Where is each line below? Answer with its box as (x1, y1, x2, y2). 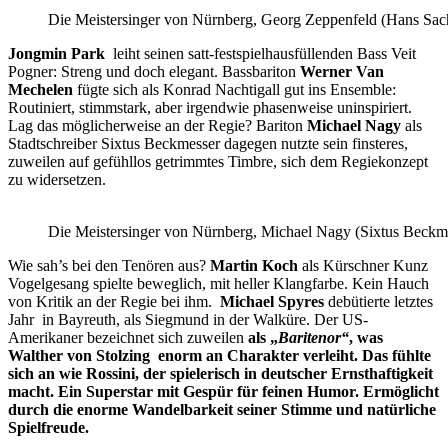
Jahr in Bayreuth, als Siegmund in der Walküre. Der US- (8, 310, 368, 328)
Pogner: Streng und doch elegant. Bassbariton (8, 62, 300, 80)
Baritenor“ (278, 328, 349, 346)
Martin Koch (210, 256, 298, 274)
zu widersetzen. (8, 170, 106, 188)
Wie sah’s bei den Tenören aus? (8, 256, 210, 274)
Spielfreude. (8, 418, 93, 436)
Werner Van (300, 62, 384, 80)
